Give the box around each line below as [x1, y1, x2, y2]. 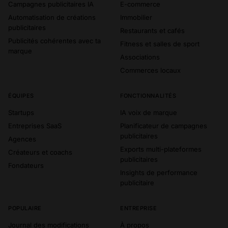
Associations [120, 53, 160, 62]
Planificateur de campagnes [120, 122, 207, 130]
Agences [8, 135, 36, 144]
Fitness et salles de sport [120, 40, 199, 48]
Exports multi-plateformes [120, 145, 202, 154]
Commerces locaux [120, 66, 181, 75]
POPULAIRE [8, 205, 42, 212]
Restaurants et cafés [120, 26, 185, 35]
